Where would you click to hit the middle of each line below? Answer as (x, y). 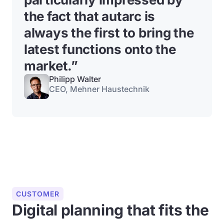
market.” (51, 66)
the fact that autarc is (90, 16)
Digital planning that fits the (111, 210)
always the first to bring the (109, 33)
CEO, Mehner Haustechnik (99, 89)
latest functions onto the (100, 49)
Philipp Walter (75, 79)
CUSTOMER (38, 194)
